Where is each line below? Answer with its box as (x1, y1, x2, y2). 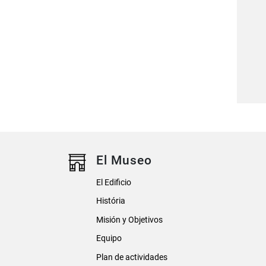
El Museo (96, 153, 153, 168)
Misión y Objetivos (96, 214, 163, 225)
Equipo (96, 233, 122, 244)
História (96, 196, 125, 207)
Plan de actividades (96, 252, 167, 262)
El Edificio (96, 178, 131, 188)
